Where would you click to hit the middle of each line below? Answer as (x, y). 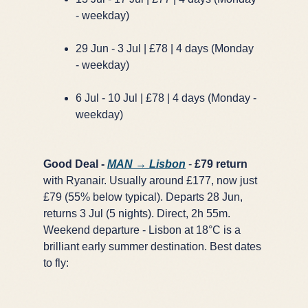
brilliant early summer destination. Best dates (152, 246)
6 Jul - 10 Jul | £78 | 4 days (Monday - (166, 98)
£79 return (221, 164)
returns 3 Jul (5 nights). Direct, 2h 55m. (137, 213)
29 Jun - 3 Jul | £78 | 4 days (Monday (165, 48)
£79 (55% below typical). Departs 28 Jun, (143, 197)
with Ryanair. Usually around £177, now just (150, 180)
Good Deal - (75, 164)
